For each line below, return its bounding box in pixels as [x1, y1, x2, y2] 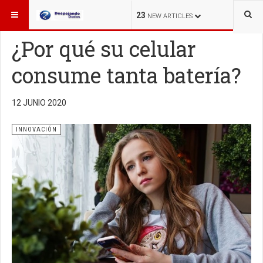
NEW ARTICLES [147, 12, 193, 20]
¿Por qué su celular [12, 35, 196, 63]
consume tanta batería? [12, 61, 241, 89]
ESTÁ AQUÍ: [8, 7, 48, 15]
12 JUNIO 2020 [12, 98, 66, 107]
